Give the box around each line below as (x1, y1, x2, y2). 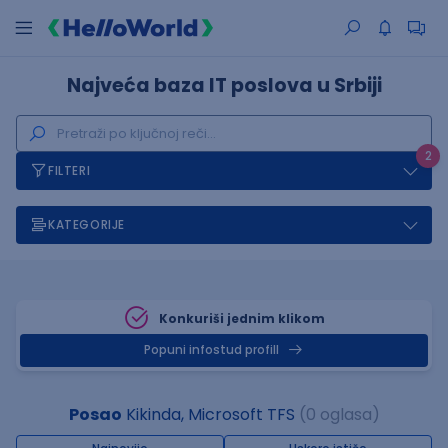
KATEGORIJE (48, 216, 125, 233)
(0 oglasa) (298, 403, 380, 426)
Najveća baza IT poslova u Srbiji (66, 72, 382, 99)
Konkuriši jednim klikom (159, 310, 325, 327)
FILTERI (48, 162, 91, 179)
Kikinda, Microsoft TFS (121, 403, 295, 426)
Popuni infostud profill (144, 342, 279, 358)
